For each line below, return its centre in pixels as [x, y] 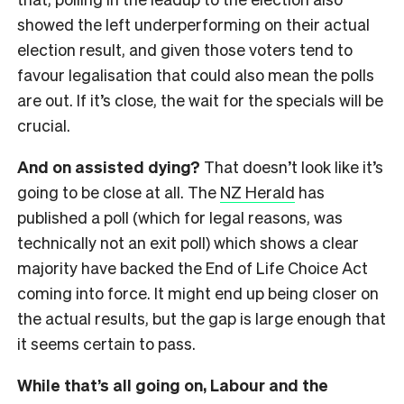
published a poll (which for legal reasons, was [180, 216]
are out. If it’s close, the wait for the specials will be [200, 99]
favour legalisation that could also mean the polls [196, 74]
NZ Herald [257, 191]
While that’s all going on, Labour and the [173, 384]
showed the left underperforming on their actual [193, 23]
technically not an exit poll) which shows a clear [188, 242]
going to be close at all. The [119, 191]
